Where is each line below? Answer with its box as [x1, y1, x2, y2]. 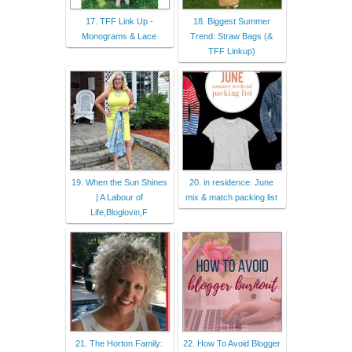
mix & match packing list [185, 192, 277, 202]
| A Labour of [95, 192, 143, 202]
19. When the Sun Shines [71, 177, 167, 187]
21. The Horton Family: [75, 338, 163, 348]
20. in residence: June [189, 177, 273, 187]
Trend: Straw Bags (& [190, 31, 273, 41]
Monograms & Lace [82, 31, 156, 41]
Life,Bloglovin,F [90, 207, 148, 217]
